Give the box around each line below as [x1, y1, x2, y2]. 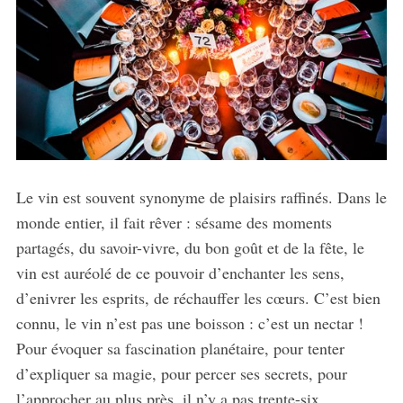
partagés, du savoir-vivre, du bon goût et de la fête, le [15, 236, 364, 258]
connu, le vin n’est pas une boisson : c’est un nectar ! [15, 311, 363, 334]
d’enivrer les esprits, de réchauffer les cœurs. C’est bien [15, 286, 381, 309]
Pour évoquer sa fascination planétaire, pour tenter [15, 336, 345, 359]
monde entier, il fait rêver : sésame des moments [15, 210, 332, 233]
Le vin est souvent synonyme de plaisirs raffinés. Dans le [15, 185, 387, 208]
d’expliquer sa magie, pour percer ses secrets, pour [15, 362, 347, 384]
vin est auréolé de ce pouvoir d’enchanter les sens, [15, 261, 345, 283]
